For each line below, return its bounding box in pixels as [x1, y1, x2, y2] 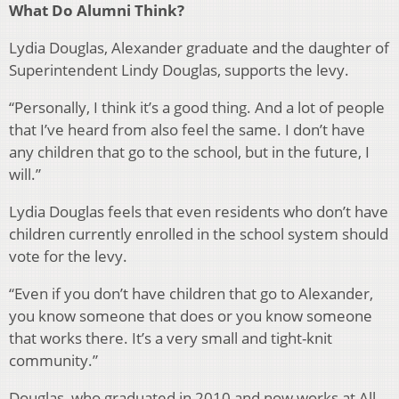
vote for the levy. [9, 245, 127, 266]
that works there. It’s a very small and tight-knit [9, 327, 332, 348]
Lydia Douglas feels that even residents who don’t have [9, 200, 388, 222]
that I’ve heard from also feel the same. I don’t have [9, 118, 365, 140]
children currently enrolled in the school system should [9, 223, 388, 244]
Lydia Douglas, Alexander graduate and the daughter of [9, 37, 389, 58]
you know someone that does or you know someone [9, 305, 372, 326]
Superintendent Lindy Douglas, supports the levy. [9, 59, 349, 80]
